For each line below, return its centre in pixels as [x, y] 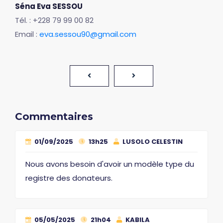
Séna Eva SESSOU [49, 6]
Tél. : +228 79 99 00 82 [54, 20]
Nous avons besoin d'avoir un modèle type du [110, 164]
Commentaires [54, 116]
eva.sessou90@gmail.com [88, 34]
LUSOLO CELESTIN [152, 142]
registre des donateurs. [69, 178]
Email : [27, 34]
